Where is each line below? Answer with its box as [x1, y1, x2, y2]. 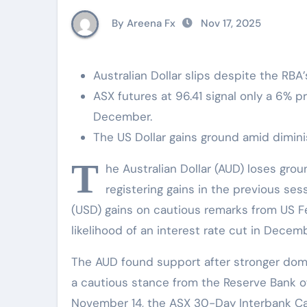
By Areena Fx [109, 16, 175, 30]
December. [93, 109, 152, 124]
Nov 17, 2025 [198, 16, 261, 30]
